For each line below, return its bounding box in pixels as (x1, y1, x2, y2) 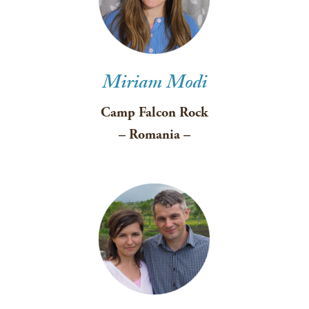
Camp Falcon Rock (100, 104, 208, 121)
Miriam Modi (101, 68, 207, 101)
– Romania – (118, 126, 190, 143)
